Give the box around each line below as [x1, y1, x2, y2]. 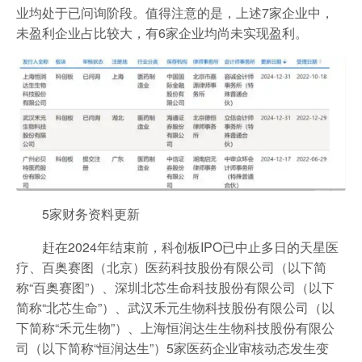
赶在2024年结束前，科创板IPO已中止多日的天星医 [42, 237, 339, 256]
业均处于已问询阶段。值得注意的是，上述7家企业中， [16, 3, 334, 22]
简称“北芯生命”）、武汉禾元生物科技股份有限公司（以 [16, 297, 335, 317]
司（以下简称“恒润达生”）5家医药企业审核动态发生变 [16, 338, 329, 357]
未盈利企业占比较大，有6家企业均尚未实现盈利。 [16, 23, 308, 42]
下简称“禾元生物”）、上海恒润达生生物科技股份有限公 [16, 318, 335, 337]
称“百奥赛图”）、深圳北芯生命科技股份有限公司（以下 [16, 277, 335, 297]
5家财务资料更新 [42, 204, 140, 223]
